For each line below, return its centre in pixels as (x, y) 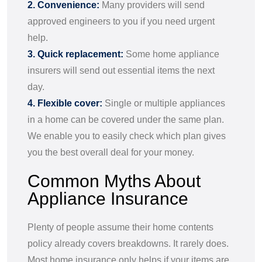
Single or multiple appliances (164, 103)
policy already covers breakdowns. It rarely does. (128, 243)
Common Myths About (114, 181)
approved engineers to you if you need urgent (121, 21)
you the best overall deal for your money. (112, 152)
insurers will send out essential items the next (121, 70)
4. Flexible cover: (65, 103)
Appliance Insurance (108, 198)
